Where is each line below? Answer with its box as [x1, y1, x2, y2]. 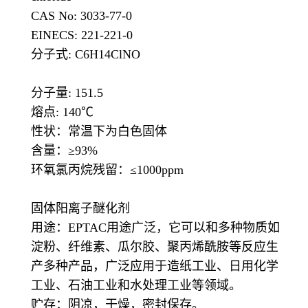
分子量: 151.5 [31, 86, 107, 100]
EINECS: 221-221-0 [31, 28, 133, 43]
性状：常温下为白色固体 [31, 124, 167, 139]
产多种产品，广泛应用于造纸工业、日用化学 [31, 259, 278, 274]
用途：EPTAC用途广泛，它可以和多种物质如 [31, 221, 280, 235]
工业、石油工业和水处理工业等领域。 [31, 278, 241, 293]
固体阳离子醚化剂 [31, 201, 130, 216]
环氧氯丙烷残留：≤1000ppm [31, 163, 187, 177]
